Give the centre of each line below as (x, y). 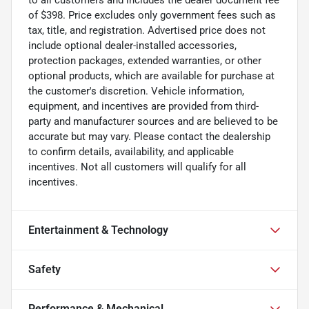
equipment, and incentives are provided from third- (143, 106)
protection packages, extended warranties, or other (145, 60)
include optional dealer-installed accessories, (132, 45)
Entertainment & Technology (98, 230)
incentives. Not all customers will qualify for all (137, 167)
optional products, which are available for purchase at (151, 76)
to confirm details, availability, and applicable (131, 151)
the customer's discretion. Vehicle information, (136, 91)
